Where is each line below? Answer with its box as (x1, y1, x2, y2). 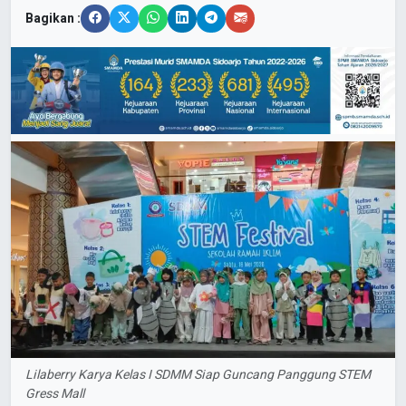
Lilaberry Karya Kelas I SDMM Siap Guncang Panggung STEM (25, 364, 371, 384)
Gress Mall (25, 383, 84, 403)
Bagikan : (25, 8, 81, 28)
